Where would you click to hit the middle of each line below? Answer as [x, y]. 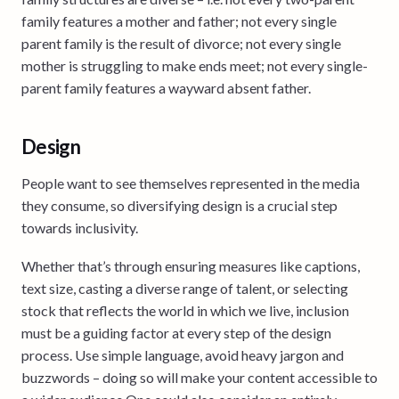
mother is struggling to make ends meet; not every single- [195, 65]
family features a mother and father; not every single [179, 20]
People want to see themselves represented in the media [191, 183]
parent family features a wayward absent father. [166, 87]
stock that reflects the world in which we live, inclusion [185, 310]
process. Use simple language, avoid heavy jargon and [183, 354]
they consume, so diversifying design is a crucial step [179, 205]
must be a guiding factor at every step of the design [176, 332]
